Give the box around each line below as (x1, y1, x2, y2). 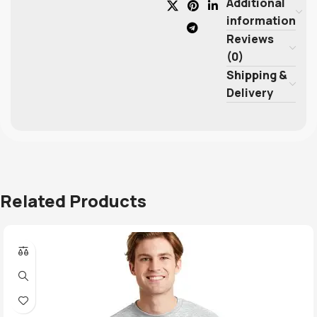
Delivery (226, 84, 274, 100)
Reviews (226, 30, 275, 47)
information (226, 12, 296, 28)
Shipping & (226, 67, 288, 83)
